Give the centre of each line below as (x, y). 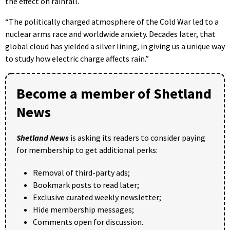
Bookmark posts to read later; (86, 185)
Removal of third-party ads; (81, 172)
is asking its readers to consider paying (137, 137)
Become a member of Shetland (114, 93)
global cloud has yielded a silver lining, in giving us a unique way (115, 46)
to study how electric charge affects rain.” (77, 58)
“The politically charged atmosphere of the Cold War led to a (112, 21)
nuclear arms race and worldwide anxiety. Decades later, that (110, 34)
